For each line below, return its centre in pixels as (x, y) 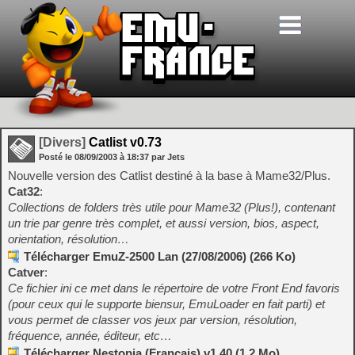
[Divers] (62, 142)
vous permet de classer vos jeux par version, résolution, (153, 320)
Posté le (57, 157)
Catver (26, 272)
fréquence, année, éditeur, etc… (90, 336)
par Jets (168, 157)
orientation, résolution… (69, 239)
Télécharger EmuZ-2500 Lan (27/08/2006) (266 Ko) (160, 256)
